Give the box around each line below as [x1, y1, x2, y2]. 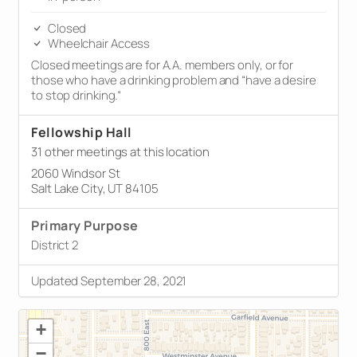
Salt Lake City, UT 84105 [31, 179, 159, 197]
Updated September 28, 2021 [31, 272, 187, 289]
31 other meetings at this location [31, 143, 210, 160]
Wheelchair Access [45, 34, 151, 52]
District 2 [31, 236, 78, 253]
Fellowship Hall [31, 123, 132, 141]
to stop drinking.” [31, 86, 122, 104]
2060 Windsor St [31, 164, 120, 182]
